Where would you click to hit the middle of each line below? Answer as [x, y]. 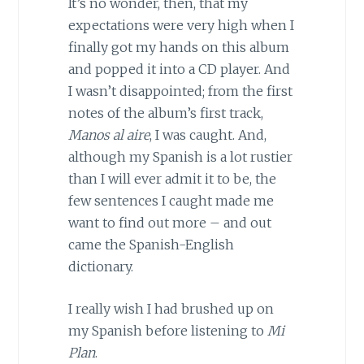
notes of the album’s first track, [165, 113]
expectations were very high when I [181, 25]
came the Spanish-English [151, 244]
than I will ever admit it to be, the [172, 178]
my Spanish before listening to [167, 331]
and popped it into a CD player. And [179, 69]
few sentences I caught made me [171, 200]
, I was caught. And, [208, 134]
